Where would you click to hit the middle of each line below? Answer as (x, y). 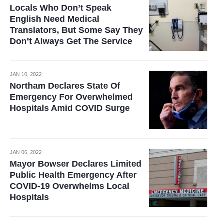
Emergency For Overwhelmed (71, 97)
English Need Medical (54, 19)
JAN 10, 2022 (26, 74)
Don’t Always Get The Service (71, 41)
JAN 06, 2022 (26, 152)
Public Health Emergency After (73, 175)
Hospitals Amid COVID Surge (70, 108)
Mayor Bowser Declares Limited (76, 164)
